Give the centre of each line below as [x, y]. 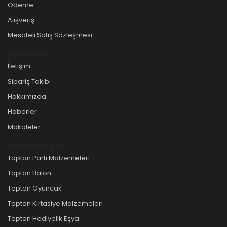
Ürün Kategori [36, 146]
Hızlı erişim [29, 54]
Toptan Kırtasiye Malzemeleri [55, 203]
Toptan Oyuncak [35, 188]
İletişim [19, 66]
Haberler [22, 112]
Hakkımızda [27, 97]
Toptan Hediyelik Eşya [43, 219]
